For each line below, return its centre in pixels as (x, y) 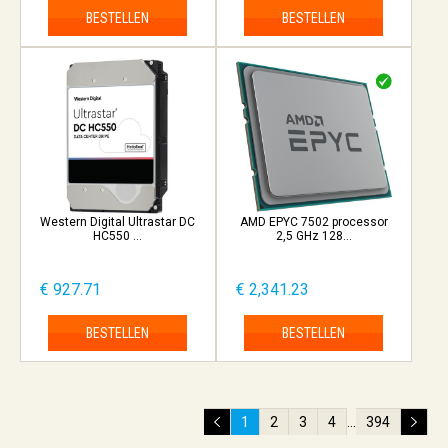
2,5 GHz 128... (313, 235)
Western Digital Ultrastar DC (118, 221)
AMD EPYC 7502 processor (313, 221)
